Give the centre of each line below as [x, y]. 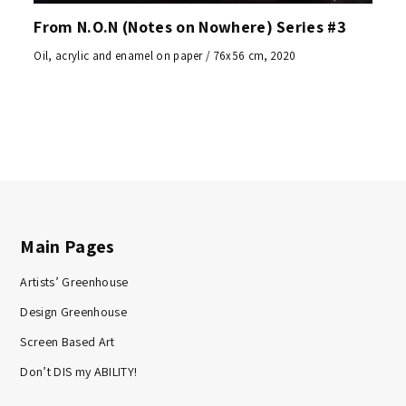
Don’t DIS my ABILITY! [79, 372]
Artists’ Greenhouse [74, 282]
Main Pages [68, 247]
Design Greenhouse [73, 312]
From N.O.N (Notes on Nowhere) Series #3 [190, 27]
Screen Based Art [68, 342]
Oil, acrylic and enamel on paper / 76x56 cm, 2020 [165, 56]
